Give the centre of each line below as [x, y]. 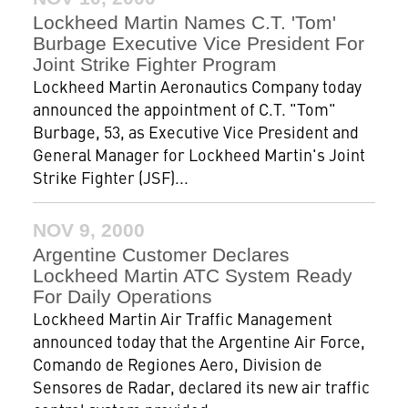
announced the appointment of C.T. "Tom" [184, 109]
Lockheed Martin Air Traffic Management [182, 318]
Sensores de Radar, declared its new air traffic [201, 387]
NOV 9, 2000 [88, 230]
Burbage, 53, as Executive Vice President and [195, 132]
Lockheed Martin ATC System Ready [192, 275]
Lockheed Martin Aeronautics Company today [197, 86]
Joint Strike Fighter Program [154, 64]
